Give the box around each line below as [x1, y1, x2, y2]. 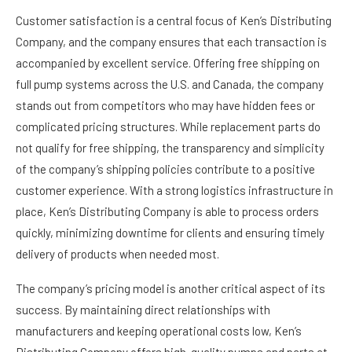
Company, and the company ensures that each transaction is [16, 35, 327, 49]
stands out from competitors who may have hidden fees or [16, 98, 315, 112]
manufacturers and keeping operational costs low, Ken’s [16, 324, 302, 338]
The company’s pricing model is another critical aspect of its [16, 281, 325, 295]
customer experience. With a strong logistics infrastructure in [16, 183, 333, 197]
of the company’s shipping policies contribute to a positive [16, 162, 315, 176]
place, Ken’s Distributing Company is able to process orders [16, 204, 319, 218]
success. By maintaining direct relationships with [16, 302, 270, 317]
